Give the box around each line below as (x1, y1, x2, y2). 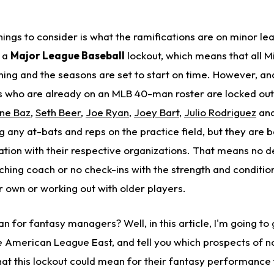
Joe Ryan (86, 106, 129, 119)
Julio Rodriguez (184, 106, 256, 119)
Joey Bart (134, 106, 179, 119)
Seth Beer (35, 106, 81, 119)
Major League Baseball (10, 49, 125, 62)
